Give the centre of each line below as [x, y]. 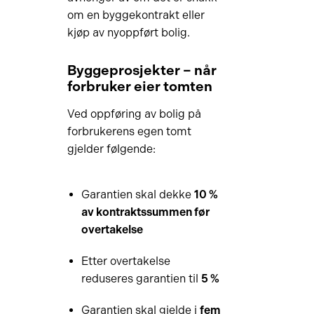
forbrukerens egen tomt [129, 131]
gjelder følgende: [111, 149]
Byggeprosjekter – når [142, 70]
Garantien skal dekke [137, 194]
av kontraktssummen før [145, 212]
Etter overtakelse [125, 261]
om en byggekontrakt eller [136, 15]
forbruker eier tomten [139, 86]
